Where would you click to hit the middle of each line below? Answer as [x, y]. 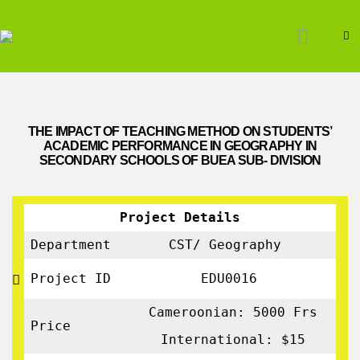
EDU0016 [233, 278]
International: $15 [233, 340]
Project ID [71, 278]
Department [71, 245]
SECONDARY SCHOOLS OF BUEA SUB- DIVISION [180, 160]
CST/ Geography [233, 245]
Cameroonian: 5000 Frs [233, 312]
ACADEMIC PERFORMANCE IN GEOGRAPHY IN [180, 146]
